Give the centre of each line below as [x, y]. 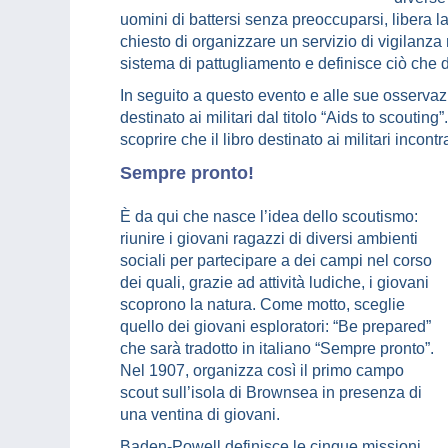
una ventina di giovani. [200, 415]
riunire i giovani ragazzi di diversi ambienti [269, 239]
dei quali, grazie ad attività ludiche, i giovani [274, 283]
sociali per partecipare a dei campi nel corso [276, 261]
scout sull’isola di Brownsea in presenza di [271, 393]
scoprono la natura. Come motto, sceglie [262, 305]
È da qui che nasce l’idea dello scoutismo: [269, 217]
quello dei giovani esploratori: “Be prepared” [275, 327]
